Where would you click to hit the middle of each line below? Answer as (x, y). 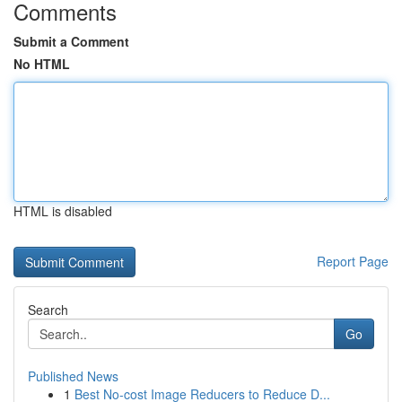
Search (48, 310)
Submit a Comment (71, 41)
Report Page (353, 261)
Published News (73, 376)
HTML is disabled (63, 211)
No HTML (42, 64)
